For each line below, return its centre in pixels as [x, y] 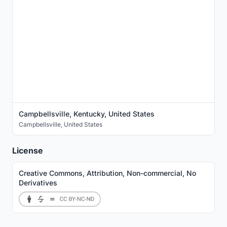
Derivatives [38, 183]
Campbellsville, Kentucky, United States [87, 114]
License [28, 151]
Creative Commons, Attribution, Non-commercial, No [107, 173]
